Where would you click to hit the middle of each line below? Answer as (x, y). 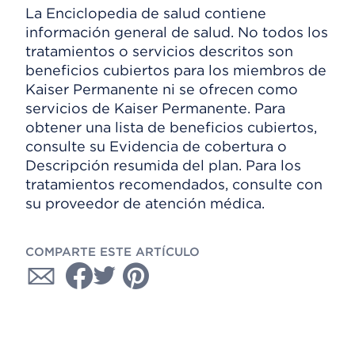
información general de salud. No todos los (177, 32)
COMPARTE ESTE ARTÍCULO (113, 252)
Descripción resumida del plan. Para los (163, 165)
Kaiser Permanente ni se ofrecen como (162, 89)
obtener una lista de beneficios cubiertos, (171, 127)
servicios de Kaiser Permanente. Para (155, 108)
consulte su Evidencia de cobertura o (156, 146)
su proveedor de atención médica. (145, 203)
